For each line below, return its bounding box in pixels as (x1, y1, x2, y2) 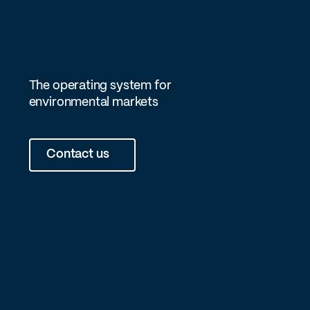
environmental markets (28, 97, 158, 109)
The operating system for (28, 80, 172, 93)
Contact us (46, 149, 109, 161)
